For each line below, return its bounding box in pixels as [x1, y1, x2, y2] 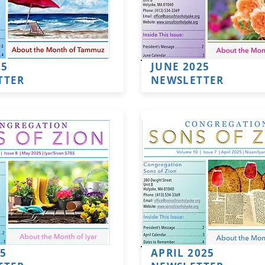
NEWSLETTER [151, 73, 227, 87]
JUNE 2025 [151, 60, 210, 73]
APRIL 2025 [151, 246, 215, 260]
